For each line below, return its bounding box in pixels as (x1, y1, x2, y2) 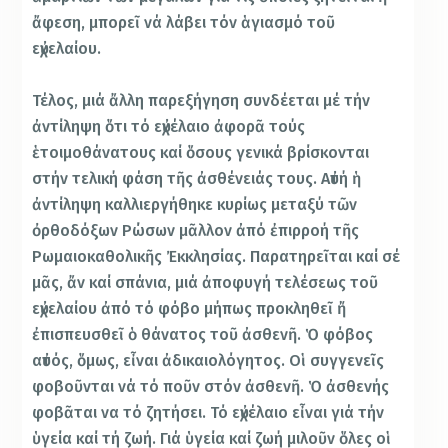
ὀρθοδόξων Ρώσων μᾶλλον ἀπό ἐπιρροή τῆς (32, 220, 360, 240)
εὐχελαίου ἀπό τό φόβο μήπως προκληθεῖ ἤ (32, 298, 347, 318)
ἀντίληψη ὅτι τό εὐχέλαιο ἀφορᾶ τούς (32, 116, 306, 136)
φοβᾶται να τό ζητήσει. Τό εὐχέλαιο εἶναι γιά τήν (32, 402, 385, 422)
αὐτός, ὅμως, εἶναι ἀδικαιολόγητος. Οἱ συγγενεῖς (32, 350, 385, 370)
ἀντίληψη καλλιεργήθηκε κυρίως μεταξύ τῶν (32, 194, 358, 214)
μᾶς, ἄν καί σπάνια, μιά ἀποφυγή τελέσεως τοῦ (32, 272, 379, 292)
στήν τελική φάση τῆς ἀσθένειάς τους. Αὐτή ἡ (32, 168, 362, 188)
